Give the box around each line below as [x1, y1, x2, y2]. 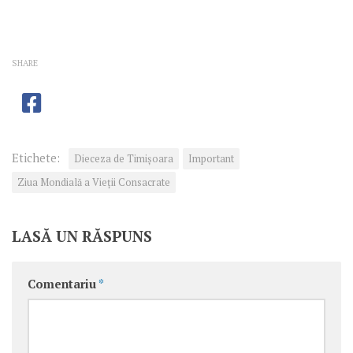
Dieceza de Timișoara [74, 151, 173, 165]
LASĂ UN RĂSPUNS [12, 225, 152, 246]
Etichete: [12, 150, 60, 165]
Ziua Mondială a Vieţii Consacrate [17, 175, 170, 189]
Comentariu [28, 276, 98, 292]
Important [188, 151, 234, 165]
